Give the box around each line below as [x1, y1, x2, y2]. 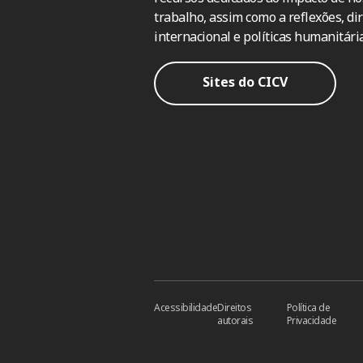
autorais [217, 313, 253, 327]
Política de [286, 300, 330, 314]
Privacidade [286, 313, 336, 327]
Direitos [217, 300, 251, 314]
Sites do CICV [203, 73, 288, 92]
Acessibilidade [154, 300, 217, 314]
